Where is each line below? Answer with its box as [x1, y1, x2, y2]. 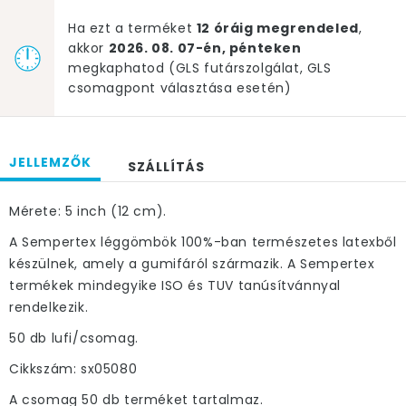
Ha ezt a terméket [68, 19, 197, 37]
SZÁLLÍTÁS [128, 158, 205, 176]
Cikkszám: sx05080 [9, 360, 138, 378]
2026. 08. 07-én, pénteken [108, 39, 302, 57]
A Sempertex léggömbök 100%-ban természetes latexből [9, 233, 397, 251]
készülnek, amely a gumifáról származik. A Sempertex [9, 255, 375, 273]
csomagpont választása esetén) [68, 79, 292, 97]
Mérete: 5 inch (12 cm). [9, 202, 167, 220]
